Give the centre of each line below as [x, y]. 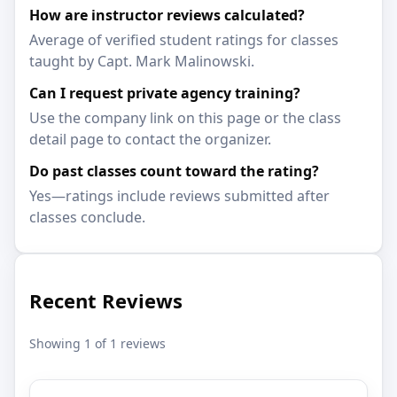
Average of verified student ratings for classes [184, 40]
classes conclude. [87, 218]
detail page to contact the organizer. [150, 140]
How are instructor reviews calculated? [167, 16]
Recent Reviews [106, 301]
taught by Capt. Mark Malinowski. [142, 62]
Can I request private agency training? [165, 93]
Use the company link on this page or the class [185, 118]
